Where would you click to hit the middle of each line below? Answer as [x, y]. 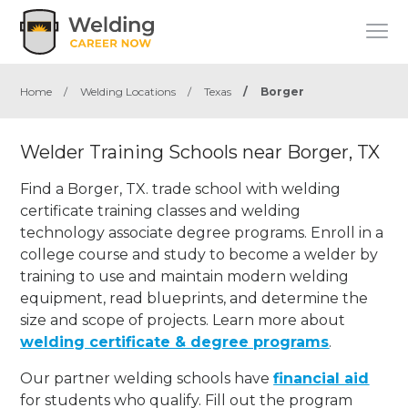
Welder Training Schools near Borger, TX [200, 152]
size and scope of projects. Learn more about [183, 320]
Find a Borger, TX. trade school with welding [181, 189]
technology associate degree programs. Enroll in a [202, 232]
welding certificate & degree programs [175, 342]
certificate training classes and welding [161, 210]
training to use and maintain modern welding [185, 276]
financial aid [321, 378]
